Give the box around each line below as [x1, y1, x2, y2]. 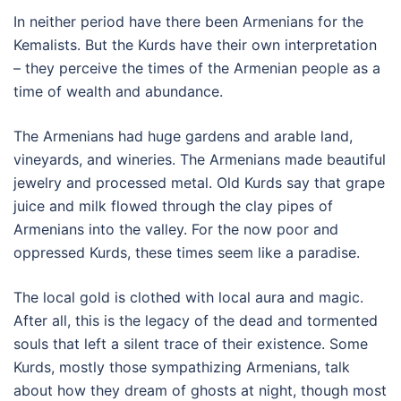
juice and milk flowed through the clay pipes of [13, 196, 333, 215]
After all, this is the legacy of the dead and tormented [13, 311, 378, 329]
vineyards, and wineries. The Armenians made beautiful [13, 149, 386, 168]
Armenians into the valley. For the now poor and [13, 219, 338, 238]
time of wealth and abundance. [13, 81, 223, 100]
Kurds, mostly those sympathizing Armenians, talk [13, 357, 350, 376]
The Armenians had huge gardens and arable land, [13, 126, 353, 145]
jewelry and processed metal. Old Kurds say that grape [13, 173, 385, 192]
